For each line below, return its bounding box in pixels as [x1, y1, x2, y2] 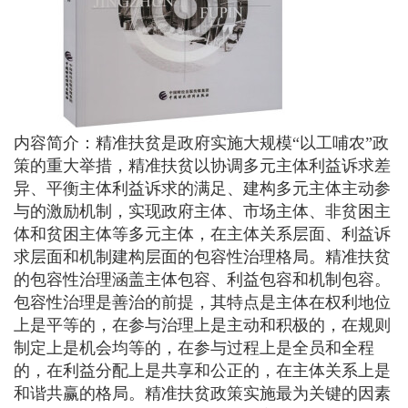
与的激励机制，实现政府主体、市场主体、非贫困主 [14, 202, 391, 220]
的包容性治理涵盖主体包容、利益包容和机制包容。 [14, 270, 391, 289]
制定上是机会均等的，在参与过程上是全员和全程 [14, 339, 374, 357]
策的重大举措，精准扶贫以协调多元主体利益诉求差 [14, 157, 391, 175]
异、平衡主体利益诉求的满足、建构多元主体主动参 [14, 179, 391, 198]
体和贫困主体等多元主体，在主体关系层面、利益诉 [14, 225, 391, 243]
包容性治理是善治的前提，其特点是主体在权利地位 [14, 293, 391, 311]
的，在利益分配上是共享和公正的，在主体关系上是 [14, 362, 391, 380]
